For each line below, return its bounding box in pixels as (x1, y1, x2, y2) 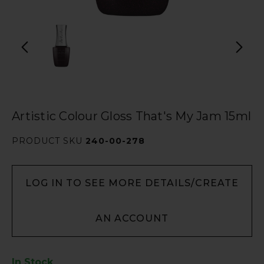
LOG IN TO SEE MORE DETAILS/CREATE (25, 177, 239, 189)
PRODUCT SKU (12, 136, 85, 146)
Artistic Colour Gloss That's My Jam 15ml (12, 109, 251, 123)
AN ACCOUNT (95, 213, 169, 224)
